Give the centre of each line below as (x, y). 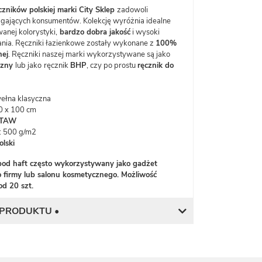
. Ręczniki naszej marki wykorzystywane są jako (89, 54)
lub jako (28, 65)
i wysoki (145, 32)
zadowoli (132, 10)
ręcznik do (156, 65)
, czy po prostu (112, 65)
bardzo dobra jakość (94, 32)
